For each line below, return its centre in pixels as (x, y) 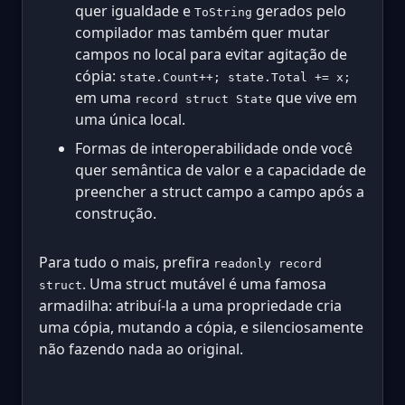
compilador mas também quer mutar (202, 32)
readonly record (268, 263)
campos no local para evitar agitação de (211, 54)
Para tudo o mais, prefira (126, 262)
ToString (223, 12)
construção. (116, 213)
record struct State (203, 99)
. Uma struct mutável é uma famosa (204, 283)
